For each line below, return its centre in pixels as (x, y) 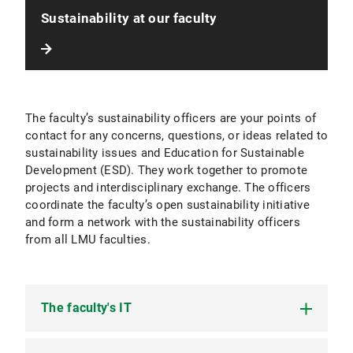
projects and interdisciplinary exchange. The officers (168, 187)
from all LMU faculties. (88, 239)
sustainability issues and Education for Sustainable (165, 152)
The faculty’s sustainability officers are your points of (171, 118)
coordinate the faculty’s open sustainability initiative (167, 204)
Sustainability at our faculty (129, 18)
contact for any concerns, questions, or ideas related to (176, 135)
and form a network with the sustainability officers (163, 222)
